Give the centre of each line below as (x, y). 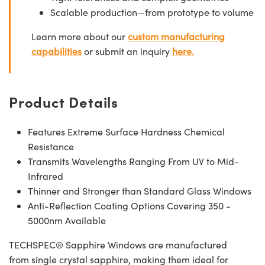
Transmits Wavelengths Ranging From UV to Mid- (133, 161)
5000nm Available (67, 221)
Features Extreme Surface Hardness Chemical (126, 132)
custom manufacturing (176, 37)
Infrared (46, 176)
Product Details (64, 102)
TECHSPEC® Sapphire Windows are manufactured (118, 245)
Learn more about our (80, 37)
